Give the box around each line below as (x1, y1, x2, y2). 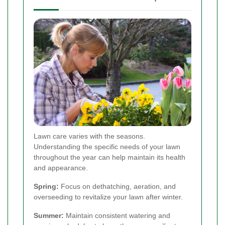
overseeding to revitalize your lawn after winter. (34, 192, 183, 201)
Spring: (34, 182, 59, 190)
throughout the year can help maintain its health (34, 153, 185, 161)
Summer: (34, 211, 64, 219)
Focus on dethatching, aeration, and (59, 182, 176, 190)
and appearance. (34, 163, 88, 172)
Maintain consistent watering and (64, 211, 170, 219)
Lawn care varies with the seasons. (34, 132, 145, 140)
